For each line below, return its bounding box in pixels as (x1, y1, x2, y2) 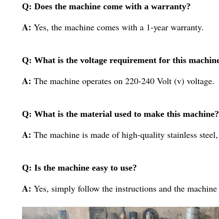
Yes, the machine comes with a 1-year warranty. (34, 21, 204, 33)
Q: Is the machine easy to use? (22, 162, 137, 173)
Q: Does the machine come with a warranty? (22, 1, 191, 11)
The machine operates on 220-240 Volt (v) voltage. (34, 74, 215, 87)
